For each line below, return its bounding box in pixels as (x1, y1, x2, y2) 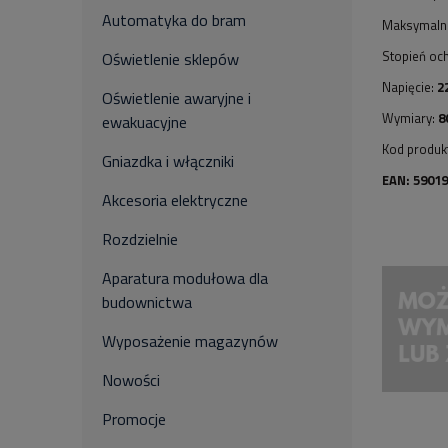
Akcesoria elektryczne (102, 188, 248, 212)
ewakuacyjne (102, 110, 187, 134)
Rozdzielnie (102, 227, 178, 251)
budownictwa (102, 290, 192, 314)
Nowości (102, 368, 160, 392)
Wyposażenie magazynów (102, 329, 278, 353)
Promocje (102, 407, 166, 431)
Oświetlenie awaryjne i (102, 86, 251, 110)
